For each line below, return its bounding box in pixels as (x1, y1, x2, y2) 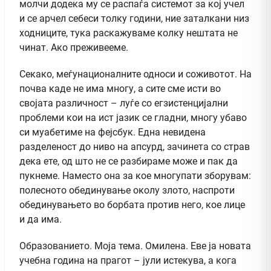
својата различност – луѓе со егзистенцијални (19, 97, 228, 109)
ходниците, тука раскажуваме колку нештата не (19, 27, 238, 39)
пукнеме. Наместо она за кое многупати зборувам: (19, 169, 251, 181)
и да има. (19, 213, 62, 225)
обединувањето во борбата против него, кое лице (19, 198, 245, 211)
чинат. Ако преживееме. (19, 41, 128, 53)
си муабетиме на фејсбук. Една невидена (19, 126, 206, 138)
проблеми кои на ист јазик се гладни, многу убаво (19, 111, 247, 123)
